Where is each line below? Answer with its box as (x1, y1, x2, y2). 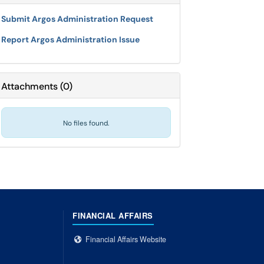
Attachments (1, 80, 58, 93)
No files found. (63, 118, 109, 128)
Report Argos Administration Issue (1, 34, 140, 45)
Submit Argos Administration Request (1, 14, 153, 24)
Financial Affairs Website (85, 234, 166, 245)
